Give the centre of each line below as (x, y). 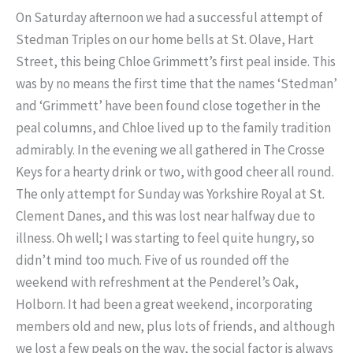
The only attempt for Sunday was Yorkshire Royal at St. (170, 194)
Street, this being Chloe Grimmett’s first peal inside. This (176, 62)
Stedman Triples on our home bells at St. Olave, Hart (165, 40)
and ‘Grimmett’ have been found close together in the (168, 106)
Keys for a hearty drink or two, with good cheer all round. (175, 172)
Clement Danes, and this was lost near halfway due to (165, 216)
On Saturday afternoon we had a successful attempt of (169, 18)
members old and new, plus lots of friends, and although (175, 327)
